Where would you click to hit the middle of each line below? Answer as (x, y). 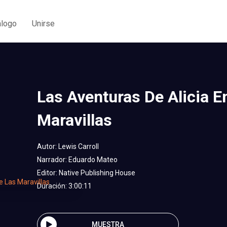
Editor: (48, 173)
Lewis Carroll (79, 146)
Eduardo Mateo (93, 160)
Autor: (48, 146)
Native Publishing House (97, 173)
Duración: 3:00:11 (64, 186)
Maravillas (74, 120)
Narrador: (53, 160)
